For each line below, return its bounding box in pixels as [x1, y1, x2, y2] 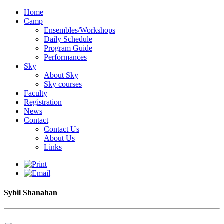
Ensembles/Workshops [44, 26, 115, 34]
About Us [44, 134, 75, 142]
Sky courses [44, 80, 82, 88]
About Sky [44, 71, 78, 79]
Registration [24, 98, 62, 106]
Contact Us [44, 125, 79, 133]
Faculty [24, 89, 47, 97]
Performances [44, 53, 87, 61]
